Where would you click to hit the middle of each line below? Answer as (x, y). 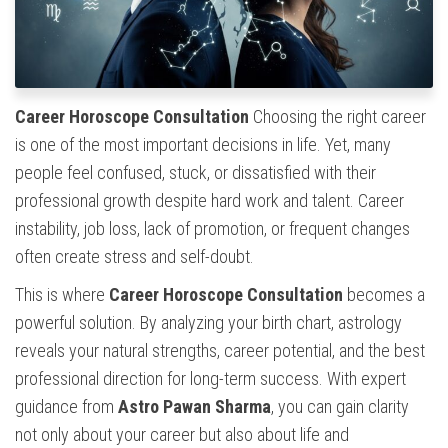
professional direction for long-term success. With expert (210, 379)
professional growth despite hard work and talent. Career (209, 201)
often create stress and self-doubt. (134, 257)
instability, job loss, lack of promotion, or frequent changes (212, 229)
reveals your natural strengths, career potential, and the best (220, 351)
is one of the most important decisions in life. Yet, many (203, 145)
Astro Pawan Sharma (194, 407)
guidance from (66, 407)
